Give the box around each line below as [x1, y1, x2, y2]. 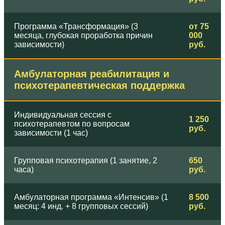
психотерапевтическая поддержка [14, 79, 185, 91]
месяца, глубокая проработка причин [14, 31, 153, 40]
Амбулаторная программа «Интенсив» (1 [14, 192, 168, 201]
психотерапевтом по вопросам [14, 119, 130, 128]
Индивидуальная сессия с [14, 110, 111, 119]
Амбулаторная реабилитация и [14, 68, 169, 79]
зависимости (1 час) [14, 128, 88, 137]
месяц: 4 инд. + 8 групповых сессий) [14, 201, 148, 210]
